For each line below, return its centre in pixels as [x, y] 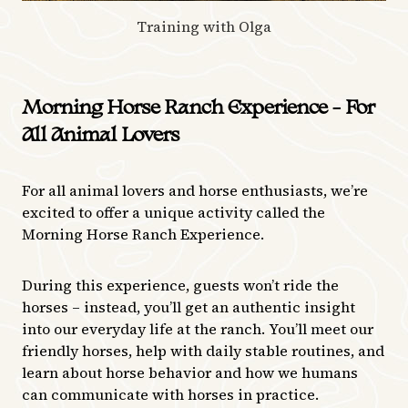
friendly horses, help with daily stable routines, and [203, 350]
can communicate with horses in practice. [170, 394]
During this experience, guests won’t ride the [180, 285]
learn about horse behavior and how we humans [190, 372]
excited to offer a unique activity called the [173, 212]
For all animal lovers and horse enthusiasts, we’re [195, 190]
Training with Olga [204, 26]
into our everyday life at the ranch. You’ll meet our [198, 328]
